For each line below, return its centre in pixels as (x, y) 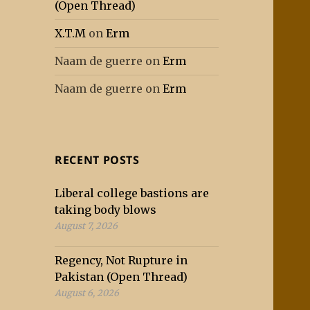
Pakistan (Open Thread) (121, 277)
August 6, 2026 (87, 293)
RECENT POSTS (97, 160)
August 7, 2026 (86, 226)
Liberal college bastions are (132, 193)
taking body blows (106, 210)
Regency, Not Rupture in (121, 261)
